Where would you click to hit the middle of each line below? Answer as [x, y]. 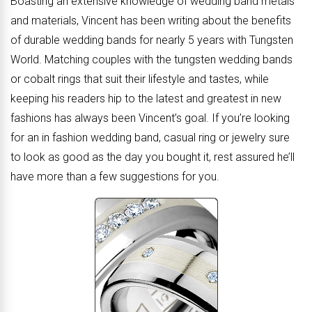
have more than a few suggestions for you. [115, 177]
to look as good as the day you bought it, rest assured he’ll [153, 157]
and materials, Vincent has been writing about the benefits [151, 21]
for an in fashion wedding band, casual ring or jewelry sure [150, 138]
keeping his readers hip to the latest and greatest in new [146, 99]
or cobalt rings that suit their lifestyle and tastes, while [140, 79]
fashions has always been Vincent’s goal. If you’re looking [150, 118]
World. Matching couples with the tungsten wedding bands [151, 60]
